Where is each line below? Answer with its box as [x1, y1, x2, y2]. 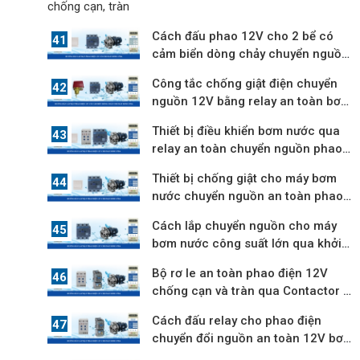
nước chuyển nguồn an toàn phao [152, 188, 344, 203]
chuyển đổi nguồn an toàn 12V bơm [152, 330, 354, 346]
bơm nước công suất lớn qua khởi [152, 235, 342, 251]
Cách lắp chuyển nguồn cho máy [152, 218, 337, 233]
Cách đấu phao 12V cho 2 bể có [152, 28, 334, 43]
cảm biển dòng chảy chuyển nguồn [152, 46, 350, 61]
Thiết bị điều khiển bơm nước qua [152, 123, 341, 138]
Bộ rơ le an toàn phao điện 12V [152, 265, 329, 280]
